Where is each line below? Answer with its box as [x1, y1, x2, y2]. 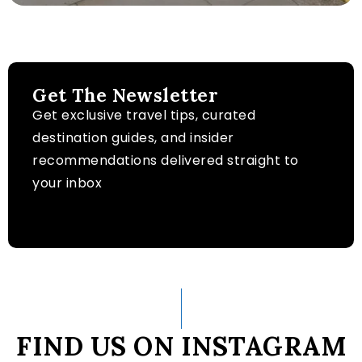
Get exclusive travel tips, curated [32, 106, 255, 125]
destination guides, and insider [32, 128, 234, 148]
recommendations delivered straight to [32, 151, 299, 170]
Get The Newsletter [32, 83, 218, 107]
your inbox [32, 174, 102, 193]
